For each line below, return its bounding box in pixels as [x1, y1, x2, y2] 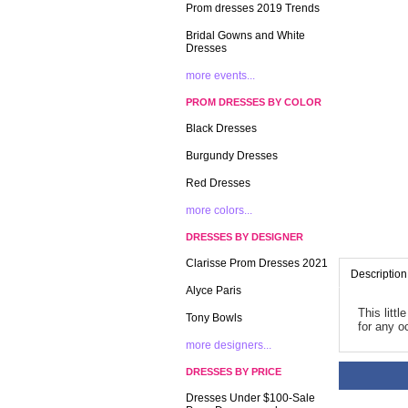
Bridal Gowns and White [186, 29, 305, 42]
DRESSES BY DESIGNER [186, 231, 303, 242]
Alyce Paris [186, 284, 241, 297]
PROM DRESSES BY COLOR [186, 97, 321, 107]
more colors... [186, 204, 252, 217]
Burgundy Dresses [186, 149, 278, 162]
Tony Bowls [186, 311, 242, 324]
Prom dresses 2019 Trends [186, 2, 320, 15]
